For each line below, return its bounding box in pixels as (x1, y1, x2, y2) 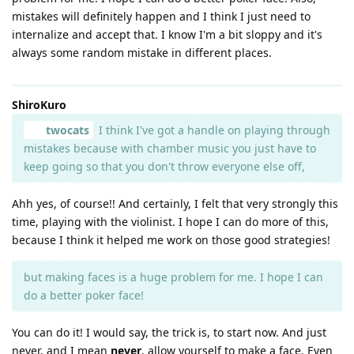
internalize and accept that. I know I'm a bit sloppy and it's (12, 26, 322, 42)
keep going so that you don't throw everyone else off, (24, 158, 305, 174)
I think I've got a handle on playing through (95, 122, 330, 137)
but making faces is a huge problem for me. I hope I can (24, 269, 323, 284)
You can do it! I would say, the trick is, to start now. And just (12, 324, 326, 340)
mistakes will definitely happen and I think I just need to (12, 8, 311, 24)
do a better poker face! (24, 287, 144, 303)
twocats (45, 122, 89, 137)
